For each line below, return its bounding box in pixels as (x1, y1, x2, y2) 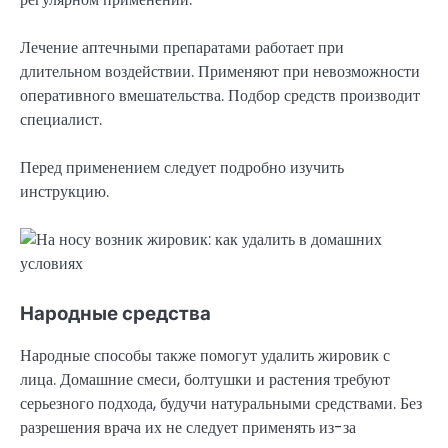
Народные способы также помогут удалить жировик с (20, 344, 390, 368)
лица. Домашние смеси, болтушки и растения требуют (20, 368, 390, 392)
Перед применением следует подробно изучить (20, 155, 344, 179)
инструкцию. (20, 179, 109, 203)
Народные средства (20, 301, 211, 325)
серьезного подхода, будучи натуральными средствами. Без (20, 392, 422, 416)
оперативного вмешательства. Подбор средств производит (20, 83, 420, 107)
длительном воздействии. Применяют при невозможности (20, 59, 420, 83)
